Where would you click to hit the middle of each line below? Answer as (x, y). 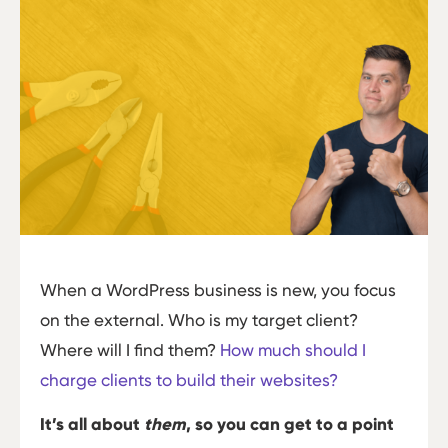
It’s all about (92, 425)
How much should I (293, 349)
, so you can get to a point (290, 425)
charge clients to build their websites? (189, 379)
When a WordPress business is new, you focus (218, 289)
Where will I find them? (130, 349)
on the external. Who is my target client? (199, 319)
